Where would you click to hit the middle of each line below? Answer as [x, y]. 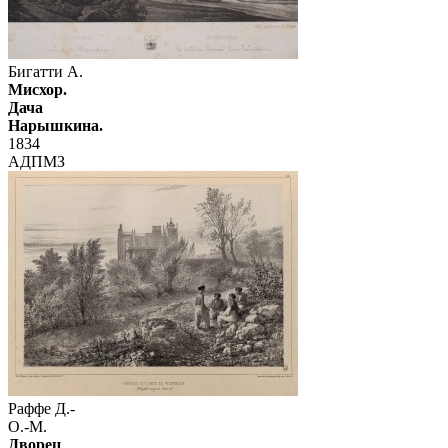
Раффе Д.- [41, 409]
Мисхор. [37, 90]
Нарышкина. [55, 126]
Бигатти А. [45, 72]
